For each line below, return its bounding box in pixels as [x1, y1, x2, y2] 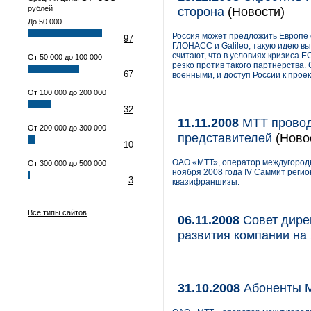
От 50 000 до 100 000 [28, 53, 102, 61]
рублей [28, 4, 53, 12]
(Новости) [224, 4, 285, 19]
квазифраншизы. [172, 177, 239, 187]
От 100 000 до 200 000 [28, 88, 106, 96]
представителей [178, 131, 272, 145]
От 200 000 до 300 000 [28, 124, 106, 132]
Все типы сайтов [28, 208, 87, 217]
